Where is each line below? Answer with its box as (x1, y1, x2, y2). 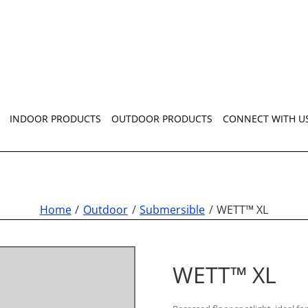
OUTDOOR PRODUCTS (111, 111, 212, 125)
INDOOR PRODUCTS (10, 111, 101, 125)
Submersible (140, 202, 206, 217)
